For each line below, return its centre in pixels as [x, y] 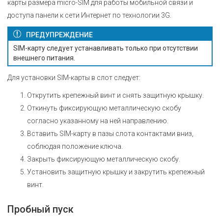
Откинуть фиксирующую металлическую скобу [104, 108]
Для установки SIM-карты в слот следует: [74, 77]
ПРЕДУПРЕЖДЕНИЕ [59, 35]
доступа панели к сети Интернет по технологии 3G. [89, 15]
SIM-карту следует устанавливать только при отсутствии [106, 48]
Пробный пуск [41, 209]
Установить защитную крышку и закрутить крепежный [116, 172]
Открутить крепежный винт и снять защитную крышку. [115, 95]
